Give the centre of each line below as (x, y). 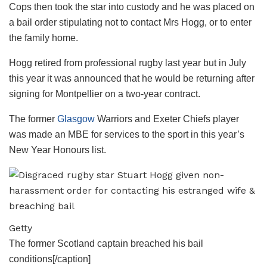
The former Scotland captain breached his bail (106, 243)
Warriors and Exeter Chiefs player (167, 119)
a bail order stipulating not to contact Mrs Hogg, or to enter (130, 22)
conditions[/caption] (50, 259)
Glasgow (76, 119)
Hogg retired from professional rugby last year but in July (128, 63)
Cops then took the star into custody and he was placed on (132, 7)
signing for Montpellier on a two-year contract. (105, 94)
